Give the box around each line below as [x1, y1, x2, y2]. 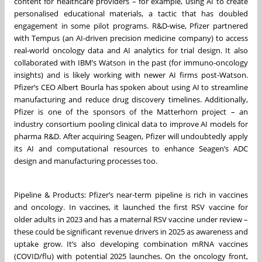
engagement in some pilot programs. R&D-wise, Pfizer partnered [14, 20, 248, 31]
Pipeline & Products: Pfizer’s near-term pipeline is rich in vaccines [14, 189, 248, 200]
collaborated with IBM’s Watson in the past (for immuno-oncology [14, 57, 248, 68]
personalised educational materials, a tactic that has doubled [14, 8, 248, 19]
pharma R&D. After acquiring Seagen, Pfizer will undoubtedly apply [14, 130, 248, 142]
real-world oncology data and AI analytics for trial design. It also [14, 44, 248, 56]
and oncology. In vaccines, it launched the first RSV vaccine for [14, 201, 248, 212]
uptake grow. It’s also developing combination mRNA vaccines [14, 238, 248, 249]
